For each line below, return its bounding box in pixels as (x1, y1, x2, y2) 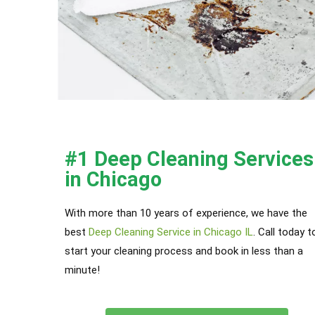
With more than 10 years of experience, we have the (65, 207, 307, 220)
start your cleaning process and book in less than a (65, 245, 303, 258)
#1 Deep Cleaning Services (65, 147, 314, 172)
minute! (65, 264, 100, 277)
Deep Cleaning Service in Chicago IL (89, 226, 253, 239)
